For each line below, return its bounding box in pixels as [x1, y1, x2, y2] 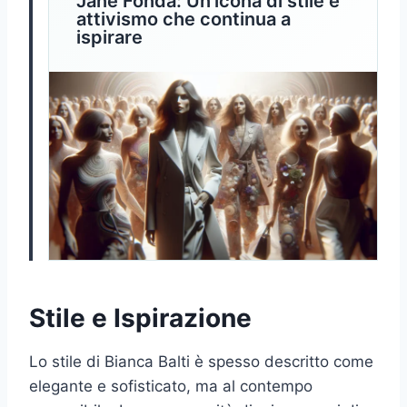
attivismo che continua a [76, 8, 291, 31]
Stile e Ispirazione [29, 302, 252, 333]
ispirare [76, 26, 143, 49]
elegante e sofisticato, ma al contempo [29, 376, 313, 395]
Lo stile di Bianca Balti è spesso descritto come [29, 352, 373, 371]
